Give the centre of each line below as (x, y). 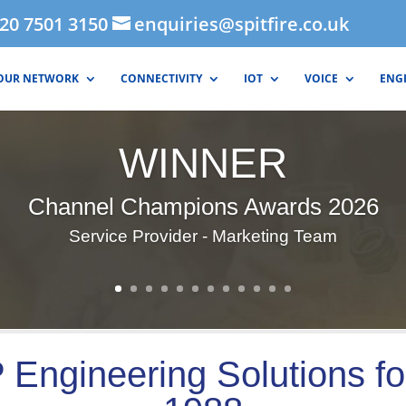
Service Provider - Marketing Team (203, 236)
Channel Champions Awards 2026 (203, 207)
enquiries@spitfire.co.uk (242, 24)
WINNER (203, 163)
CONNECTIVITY (161, 78)
